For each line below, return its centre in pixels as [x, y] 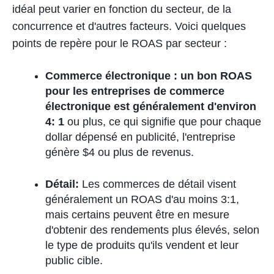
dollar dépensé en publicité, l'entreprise [140, 137]
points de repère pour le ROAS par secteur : [120, 43]
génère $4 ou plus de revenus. [120, 152]
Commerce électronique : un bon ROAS [149, 76]
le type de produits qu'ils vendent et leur [142, 245]
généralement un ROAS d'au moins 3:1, [142, 199]
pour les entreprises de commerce [135, 91]
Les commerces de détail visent [159, 184]
